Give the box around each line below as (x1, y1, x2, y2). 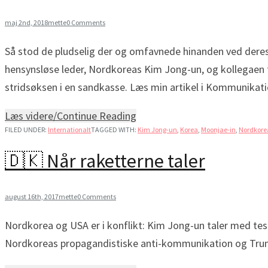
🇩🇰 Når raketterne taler (5, 149, 205, 173)
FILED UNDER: (5, 124, 48, 134)
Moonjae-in (201, 124, 236, 134)
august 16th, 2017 (5, 191, 59, 201)
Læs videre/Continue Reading (5, 108, 136, 123)
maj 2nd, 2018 (5, 17, 48, 27)
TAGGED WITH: (91, 124, 138, 134)
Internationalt (48, 124, 91, 134)
